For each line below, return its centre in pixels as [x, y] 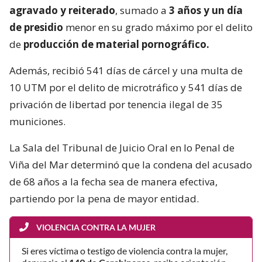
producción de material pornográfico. [116, 44]
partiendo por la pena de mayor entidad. [104, 198]
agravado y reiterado [62, 10]
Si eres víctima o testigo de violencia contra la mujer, [125, 250]
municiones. [37, 121]
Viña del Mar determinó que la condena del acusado [131, 164]
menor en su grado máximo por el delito [159, 27]
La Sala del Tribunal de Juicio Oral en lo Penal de [122, 147]
